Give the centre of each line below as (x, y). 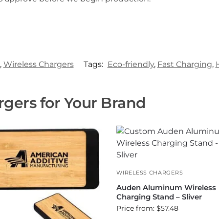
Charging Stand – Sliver (159, 197)
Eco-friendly (131, 64)
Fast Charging (185, 64)
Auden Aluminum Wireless (166, 187)
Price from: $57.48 (148, 208)
